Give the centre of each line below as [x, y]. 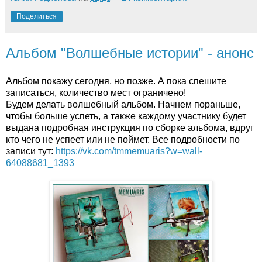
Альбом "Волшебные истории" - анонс [130, 53]
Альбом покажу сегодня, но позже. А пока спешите [116, 81]
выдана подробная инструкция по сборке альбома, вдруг [130, 127]
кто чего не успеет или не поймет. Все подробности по [123, 139]
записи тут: [30, 151]
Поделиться [37, 16]
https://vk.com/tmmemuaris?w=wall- [128, 151]
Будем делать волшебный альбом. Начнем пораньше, [123, 104]
